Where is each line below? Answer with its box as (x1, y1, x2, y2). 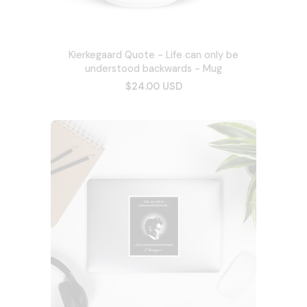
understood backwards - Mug (85, 62, 222, 75)
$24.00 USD (125, 79, 182, 93)
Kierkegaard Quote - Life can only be (69, 48, 238, 61)
